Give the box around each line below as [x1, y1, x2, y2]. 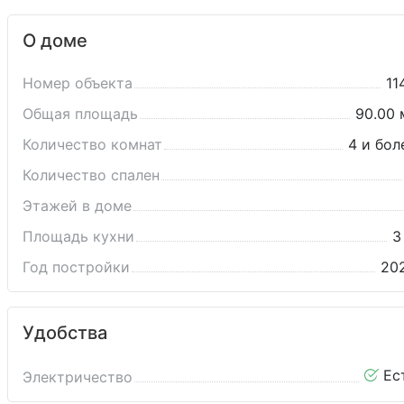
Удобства [23, 321, 107, 344]
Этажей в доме [23, 196, 132, 215]
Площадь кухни [23, 226, 134, 245]
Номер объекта [23, 73, 133, 92]
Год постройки [23, 257, 130, 276]
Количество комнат [23, 134, 162, 153]
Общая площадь [23, 104, 138, 123]
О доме [23, 29, 87, 51]
